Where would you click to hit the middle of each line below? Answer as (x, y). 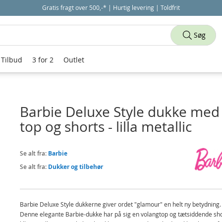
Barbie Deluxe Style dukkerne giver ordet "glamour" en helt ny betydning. (120, 204)
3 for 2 (43, 60)
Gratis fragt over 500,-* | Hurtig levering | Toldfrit (111, 7)
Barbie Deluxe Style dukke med (119, 112)
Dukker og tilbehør (75, 167)
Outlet (74, 60)
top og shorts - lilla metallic (106, 127)
